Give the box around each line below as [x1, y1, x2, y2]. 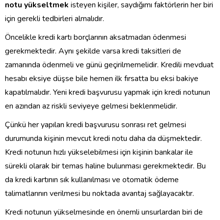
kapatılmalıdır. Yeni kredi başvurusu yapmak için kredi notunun [5, 87, 210, 98]
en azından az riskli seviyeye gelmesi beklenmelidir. [5, 101, 177, 112]
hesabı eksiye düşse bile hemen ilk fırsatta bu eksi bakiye [5, 73, 198, 84]
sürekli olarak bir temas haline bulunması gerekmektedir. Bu [5, 161, 206, 172]
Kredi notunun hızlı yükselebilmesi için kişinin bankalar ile [5, 147, 193, 158]
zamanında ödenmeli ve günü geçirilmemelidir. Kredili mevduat [5, 59, 214, 71]
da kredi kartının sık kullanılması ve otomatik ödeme [5, 174, 179, 186]
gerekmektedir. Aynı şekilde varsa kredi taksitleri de [5, 46, 181, 57]
